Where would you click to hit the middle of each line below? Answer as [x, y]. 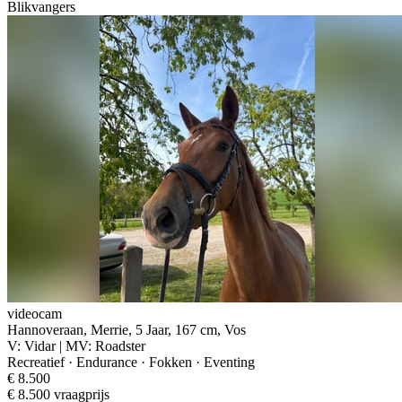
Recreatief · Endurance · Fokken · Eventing [131, 362]
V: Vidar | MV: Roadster [76, 345]
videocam [35, 313]
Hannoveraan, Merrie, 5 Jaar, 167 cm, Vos [127, 329]
